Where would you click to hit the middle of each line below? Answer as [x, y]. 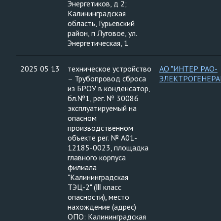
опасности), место [98, 197]
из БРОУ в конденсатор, [109, 88]
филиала [82, 167]
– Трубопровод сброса [107, 78]
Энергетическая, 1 [98, 43]
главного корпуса [97, 157]
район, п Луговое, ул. [102, 33]
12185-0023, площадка [108, 147]
